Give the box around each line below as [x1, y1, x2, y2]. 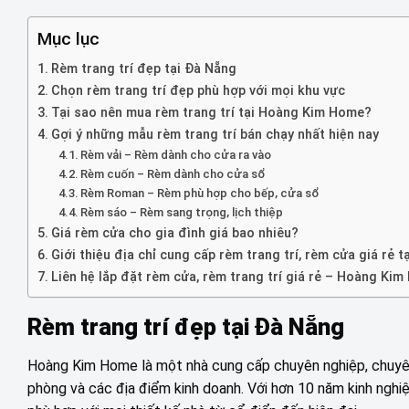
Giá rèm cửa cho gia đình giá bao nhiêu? [50, 225, 299, 242]
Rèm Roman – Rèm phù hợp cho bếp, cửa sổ [80, 186, 320, 201]
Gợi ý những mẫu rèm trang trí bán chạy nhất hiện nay [50, 127, 379, 143]
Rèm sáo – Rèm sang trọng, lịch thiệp [80, 205, 284, 220]
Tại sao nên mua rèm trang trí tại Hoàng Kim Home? [50, 105, 372, 121]
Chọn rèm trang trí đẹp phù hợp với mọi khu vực [50, 83, 345, 100]
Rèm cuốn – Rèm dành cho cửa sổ [80, 167, 268, 182]
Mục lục [37, 28, 100, 50]
